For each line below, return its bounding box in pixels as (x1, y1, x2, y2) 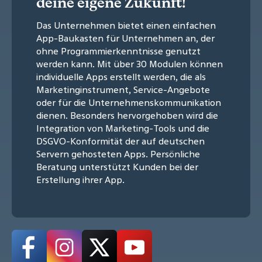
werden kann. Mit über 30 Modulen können (36, 57, 223, 70)
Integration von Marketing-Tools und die (36, 121, 209, 135)
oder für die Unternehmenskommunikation (36, 95, 221, 109)
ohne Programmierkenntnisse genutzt (36, 44, 201, 57)
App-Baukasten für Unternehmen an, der (36, 31, 215, 44)
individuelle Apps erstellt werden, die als (36, 70, 206, 83)
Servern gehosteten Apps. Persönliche (36, 147, 200, 160)
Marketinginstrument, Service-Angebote (36, 82, 210, 96)
